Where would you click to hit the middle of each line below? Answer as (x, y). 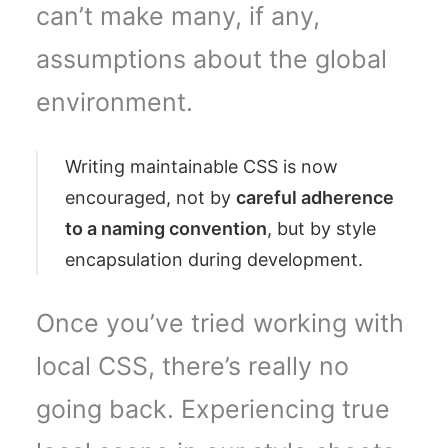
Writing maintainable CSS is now (201, 166)
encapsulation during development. (214, 259)
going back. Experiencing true (213, 409)
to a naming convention (166, 228)
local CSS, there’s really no (192, 366)
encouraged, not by (150, 197)
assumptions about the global (211, 59)
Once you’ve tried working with (220, 323)
